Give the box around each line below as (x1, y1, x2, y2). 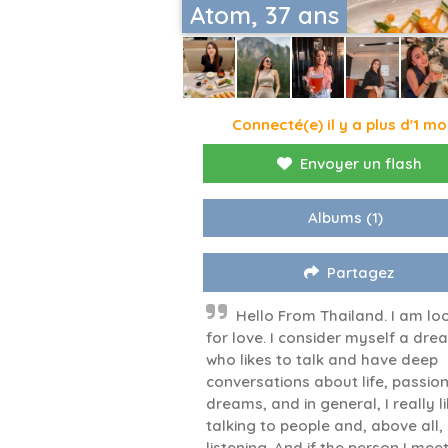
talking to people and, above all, (206, 416, 443, 436)
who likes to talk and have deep (206, 350, 438, 370)
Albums (307, 208, 362, 228)
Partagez (327, 263, 395, 283)
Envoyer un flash (299, 154, 422, 174)
